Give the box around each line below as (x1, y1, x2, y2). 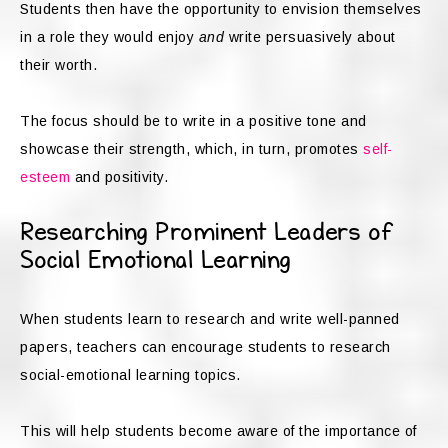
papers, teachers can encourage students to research (20, 339, 391, 356)
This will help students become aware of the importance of (20, 423, 417, 440)
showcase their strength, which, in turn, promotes (20, 141, 363, 158)
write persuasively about (224, 29, 396, 46)
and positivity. (70, 169, 168, 186)
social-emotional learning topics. (20, 367, 250, 384)
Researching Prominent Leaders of (20, 219, 393, 247)
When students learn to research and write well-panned (20, 311, 400, 328)
